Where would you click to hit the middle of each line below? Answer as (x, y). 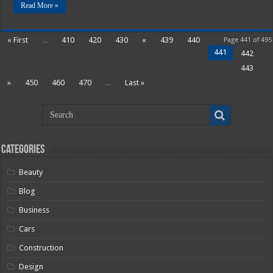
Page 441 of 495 (247, 40)
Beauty (31, 172)
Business (34, 210)
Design (31, 266)
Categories (23, 150)
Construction (41, 247)
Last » (135, 82)
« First (18, 40)
